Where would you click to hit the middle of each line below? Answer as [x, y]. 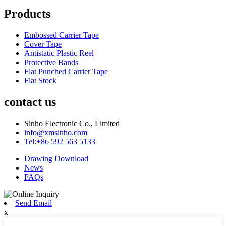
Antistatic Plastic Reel [59, 53]
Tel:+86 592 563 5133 [60, 141]
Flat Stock [40, 80]
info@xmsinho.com [56, 132]
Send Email [34, 203]
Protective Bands [51, 62]
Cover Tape [43, 44]
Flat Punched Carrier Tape [66, 71]
